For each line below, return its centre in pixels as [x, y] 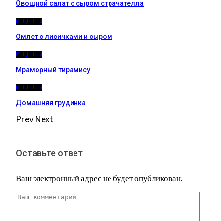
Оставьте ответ [49, 153]
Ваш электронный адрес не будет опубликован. [99, 178]
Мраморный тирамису [53, 69]
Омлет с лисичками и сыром [64, 36]
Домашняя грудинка [51, 102]
